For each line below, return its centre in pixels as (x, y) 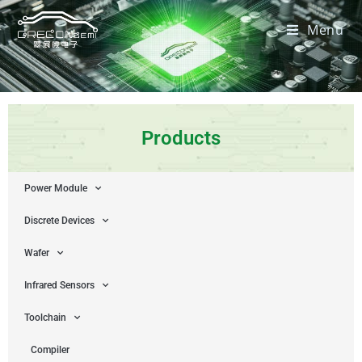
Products (181, 139)
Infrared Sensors (59, 286)
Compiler (50, 350)
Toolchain (45, 318)
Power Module (56, 189)
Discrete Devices (59, 221)
